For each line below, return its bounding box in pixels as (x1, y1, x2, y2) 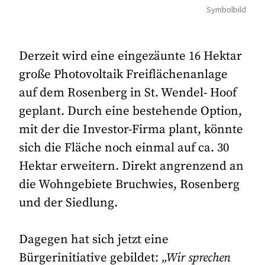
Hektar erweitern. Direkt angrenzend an (19, 158, 244, 174)
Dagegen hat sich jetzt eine (19, 232, 169, 248)
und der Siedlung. (19, 195, 118, 211)
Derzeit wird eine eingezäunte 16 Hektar (19, 48, 243, 64)
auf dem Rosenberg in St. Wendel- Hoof (19, 85, 237, 101)
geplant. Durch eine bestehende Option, (19, 103, 243, 119)
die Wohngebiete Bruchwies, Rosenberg (19, 176, 240, 192)
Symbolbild (206, 4, 246, 15)
